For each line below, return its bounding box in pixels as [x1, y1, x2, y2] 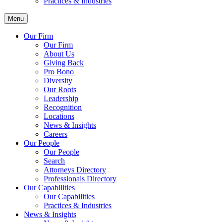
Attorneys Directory [44, 166, 106, 174]
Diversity [44, 76, 72, 85]
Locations [44, 112, 74, 120]
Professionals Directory [44, 174, 116, 183]
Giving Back [44, 58, 84, 67]
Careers [44, 130, 67, 138]
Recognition [44, 103, 82, 111]
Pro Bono [44, 67, 74, 76]
